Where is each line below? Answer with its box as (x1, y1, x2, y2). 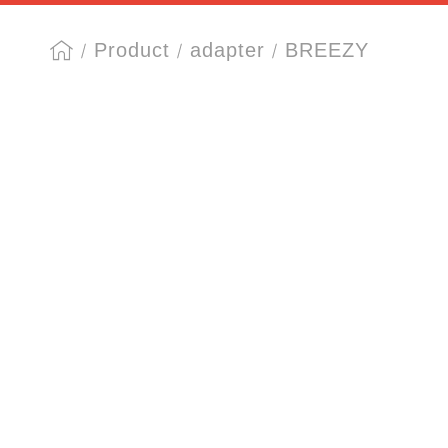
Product (94, 39, 170, 61)
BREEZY (285, 39, 369, 61)
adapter (190, 39, 265, 61)
